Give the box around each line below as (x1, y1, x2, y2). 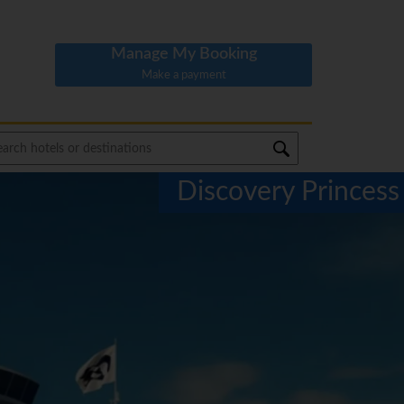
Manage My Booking (110, 46, 257, 62)
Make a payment (141, 69, 226, 81)
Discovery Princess (177, 179, 399, 207)
